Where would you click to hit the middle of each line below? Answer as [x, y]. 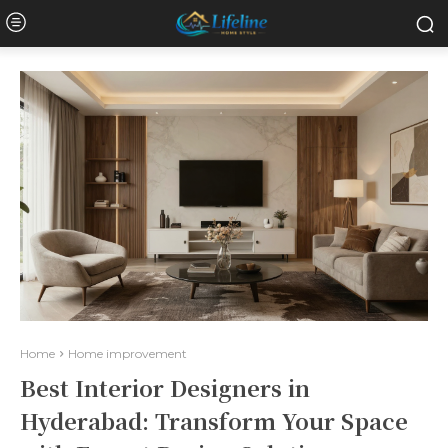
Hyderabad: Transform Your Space [214, 420]
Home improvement [127, 353]
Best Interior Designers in [165, 387]
